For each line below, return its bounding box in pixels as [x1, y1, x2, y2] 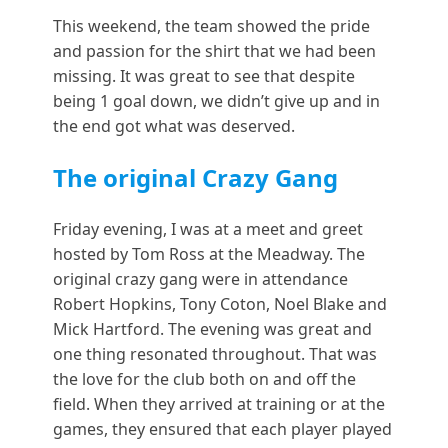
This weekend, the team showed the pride [52, 15, 370, 37]
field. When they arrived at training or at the [52, 392, 385, 415]
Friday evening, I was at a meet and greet [52, 217, 363, 240]
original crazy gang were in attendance [52, 267, 348, 290]
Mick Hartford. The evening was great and [52, 317, 372, 340]
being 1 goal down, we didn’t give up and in [52, 90, 380, 112]
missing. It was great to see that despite [52, 65, 355, 87]
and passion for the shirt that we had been [52, 40, 376, 62]
